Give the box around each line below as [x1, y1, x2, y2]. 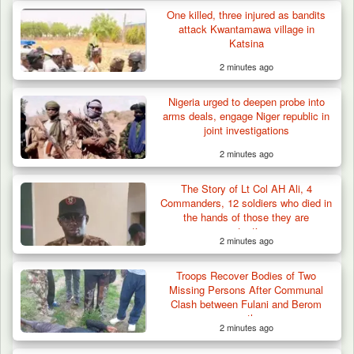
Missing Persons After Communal [169, 281, 324, 297]
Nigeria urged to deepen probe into [168, 93, 325, 109]
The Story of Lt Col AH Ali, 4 [180, 180, 312, 196]
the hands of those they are [183, 209, 310, 224]
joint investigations [203, 122, 289, 137]
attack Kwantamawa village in [178, 21, 314, 36]
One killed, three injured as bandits [167, 6, 326, 22]
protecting [224, 223, 269, 239]
